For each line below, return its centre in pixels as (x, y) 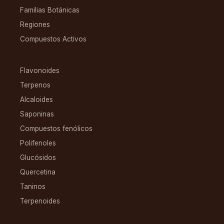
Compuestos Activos (53, 39)
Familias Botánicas (50, 10)
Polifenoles (38, 143)
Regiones (35, 24)
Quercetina (38, 172)
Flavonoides (40, 70)
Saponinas (37, 114)
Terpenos (35, 85)
